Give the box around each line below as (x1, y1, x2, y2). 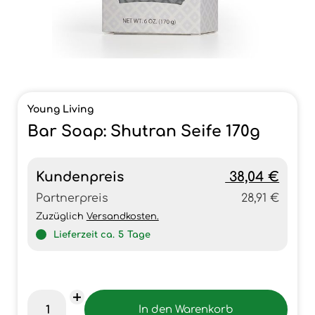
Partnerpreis (35, 192, 108, 205)
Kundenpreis (35, 169, 124, 184)
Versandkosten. (86, 212, 159, 221)
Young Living (27, 104, 94, 115)
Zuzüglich (35, 212, 86, 221)
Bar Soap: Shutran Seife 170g (27, 123, 260, 140)
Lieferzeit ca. (53, 230, 115, 240)
